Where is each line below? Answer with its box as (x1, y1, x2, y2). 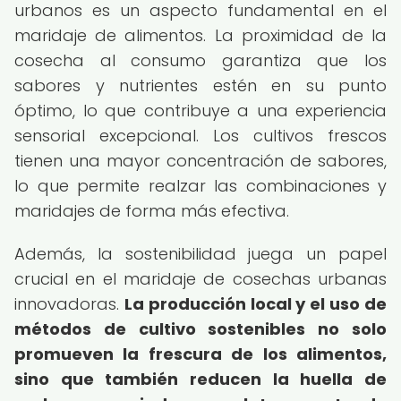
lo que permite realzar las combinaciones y (14, 175, 387, 197)
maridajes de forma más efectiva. (14, 200, 289, 222)
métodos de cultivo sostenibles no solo (14, 318, 387, 340)
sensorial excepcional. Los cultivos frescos (14, 124, 387, 147)
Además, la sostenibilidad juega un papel (14, 243, 387, 265)
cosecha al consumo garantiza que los (14, 49, 387, 72)
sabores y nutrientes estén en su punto (14, 74, 387, 97)
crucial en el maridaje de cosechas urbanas (14, 268, 387, 290)
